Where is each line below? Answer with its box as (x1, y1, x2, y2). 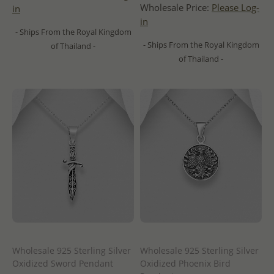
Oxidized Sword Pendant (12, 257, 113, 270)
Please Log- (212, 1, 259, 15)
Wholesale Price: (140, 1, 212, 15)
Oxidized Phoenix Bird (140, 257, 231, 270)
